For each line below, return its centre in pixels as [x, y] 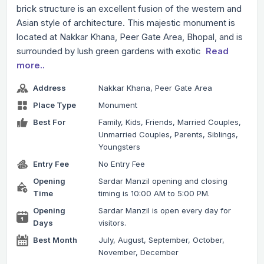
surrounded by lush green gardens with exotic [110, 51]
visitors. [112, 223]
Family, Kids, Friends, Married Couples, [169, 122]
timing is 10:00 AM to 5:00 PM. [154, 194]
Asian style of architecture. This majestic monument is [126, 23]
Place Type [55, 105]
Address [49, 88]
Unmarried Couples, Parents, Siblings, [168, 135]
